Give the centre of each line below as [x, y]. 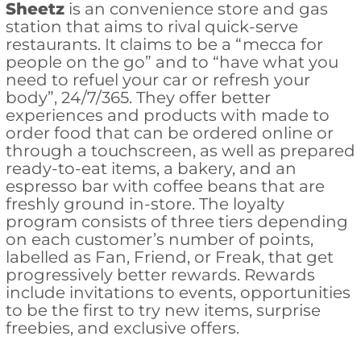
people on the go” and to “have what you [172, 62]
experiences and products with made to [167, 116]
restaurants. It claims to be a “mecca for [164, 45]
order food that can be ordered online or [169, 133]
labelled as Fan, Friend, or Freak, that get [169, 257]
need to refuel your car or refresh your [158, 80]
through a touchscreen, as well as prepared [180, 151]
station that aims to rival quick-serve [151, 27]
